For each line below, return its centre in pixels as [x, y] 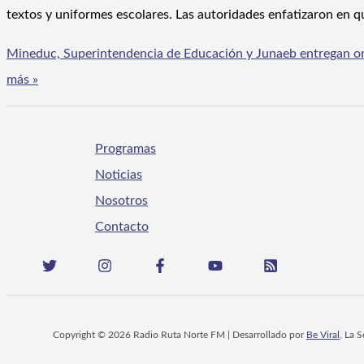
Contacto [122, 227]
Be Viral [323, 335]
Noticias [119, 175]
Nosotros [121, 201]
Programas [126, 149]
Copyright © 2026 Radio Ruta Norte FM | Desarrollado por [180, 335]
